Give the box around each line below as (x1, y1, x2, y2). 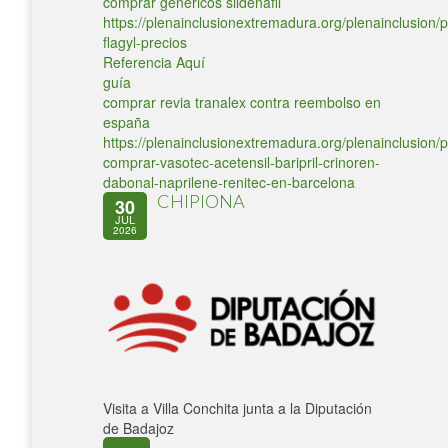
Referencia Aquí (103, 52, 205, 72)
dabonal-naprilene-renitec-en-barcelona (103, 172, 355, 192)
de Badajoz (103, 417, 174, 438)
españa (103, 112, 150, 132)
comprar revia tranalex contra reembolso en (103, 92, 381, 112)
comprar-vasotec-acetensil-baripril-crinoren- (103, 152, 380, 172)
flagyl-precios (103, 32, 187, 52)
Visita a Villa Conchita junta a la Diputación (103, 397, 372, 418)
